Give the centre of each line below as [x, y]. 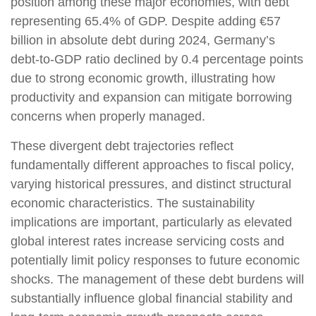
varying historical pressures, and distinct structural [151, 184]
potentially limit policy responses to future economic [155, 260]
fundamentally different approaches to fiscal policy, [152, 165]
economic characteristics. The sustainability [133, 203]
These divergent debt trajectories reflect [122, 146]
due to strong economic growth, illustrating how [143, 78]
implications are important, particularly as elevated [151, 222]
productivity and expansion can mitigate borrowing [151, 97]
